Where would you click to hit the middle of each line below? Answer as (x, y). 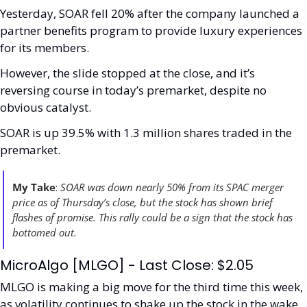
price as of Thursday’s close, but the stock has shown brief (143, 202)
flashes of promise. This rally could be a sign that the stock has (152, 217)
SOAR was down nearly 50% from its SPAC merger (172, 187)
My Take (34, 187)
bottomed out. (46, 232)
